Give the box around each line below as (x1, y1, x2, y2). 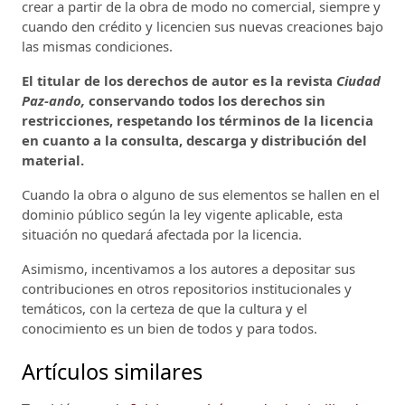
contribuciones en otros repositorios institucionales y (22, 279, 352, 297)
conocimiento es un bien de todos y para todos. (22, 319, 317, 337)
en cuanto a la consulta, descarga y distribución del (22, 131, 367, 149)
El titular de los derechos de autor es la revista (22, 71, 336, 89)
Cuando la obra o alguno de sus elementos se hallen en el (22, 185, 380, 203)
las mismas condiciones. (22, 37, 173, 55)
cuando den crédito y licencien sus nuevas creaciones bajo (22, 17, 383, 35)
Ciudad (336, 71, 381, 89)
